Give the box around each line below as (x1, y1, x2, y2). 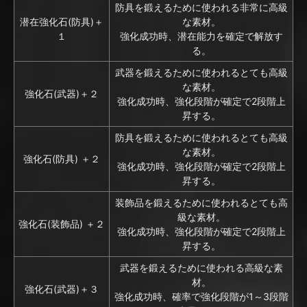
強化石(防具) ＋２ (23, 153, 100, 165)
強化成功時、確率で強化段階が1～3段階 (114, 291, 288, 303)
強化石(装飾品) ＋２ (19, 218, 105, 230)
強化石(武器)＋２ (25, 88, 99, 100)
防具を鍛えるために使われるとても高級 (114, 132, 288, 144)
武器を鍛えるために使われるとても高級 (114, 66, 288, 79)
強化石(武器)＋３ (25, 283, 99, 295)
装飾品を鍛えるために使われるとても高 (114, 197, 288, 209)
